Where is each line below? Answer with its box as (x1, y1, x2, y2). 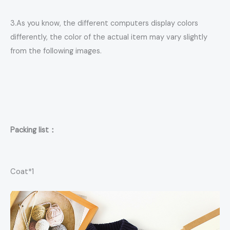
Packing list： (10, 125, 56, 136)
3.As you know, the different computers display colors (10, 18, 198, 28)
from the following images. (10, 46, 102, 56)
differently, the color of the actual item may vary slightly (10, 32, 207, 42)
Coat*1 (10, 167, 34, 177)
